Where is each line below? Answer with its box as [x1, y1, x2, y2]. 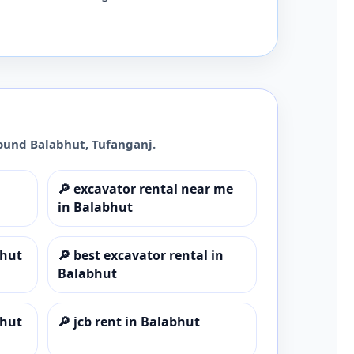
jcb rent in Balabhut [73, 312, 200, 330]
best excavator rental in [73, 246, 224, 264]
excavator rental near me [73, 179, 233, 198]
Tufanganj [92, 135, 153, 152]
